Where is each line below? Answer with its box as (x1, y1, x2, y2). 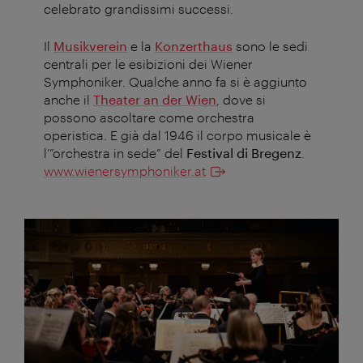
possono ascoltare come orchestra (44, 109, 254, 126)
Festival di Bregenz (186, 145, 301, 161)
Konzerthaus (155, 38, 233, 54)
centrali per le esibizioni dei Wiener (44, 56, 253, 72)
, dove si (216, 92, 266, 108)
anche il (44, 92, 93, 108)
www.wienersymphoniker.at (44, 163, 206, 179)
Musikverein (53, 38, 127, 54)
